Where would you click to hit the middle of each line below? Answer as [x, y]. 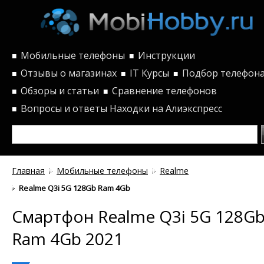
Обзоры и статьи [60, 90]
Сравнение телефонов [164, 90]
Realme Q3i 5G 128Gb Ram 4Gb [75, 188]
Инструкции [166, 55]
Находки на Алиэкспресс [166, 108]
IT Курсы [149, 73]
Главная [28, 170]
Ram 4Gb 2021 [67, 238]
